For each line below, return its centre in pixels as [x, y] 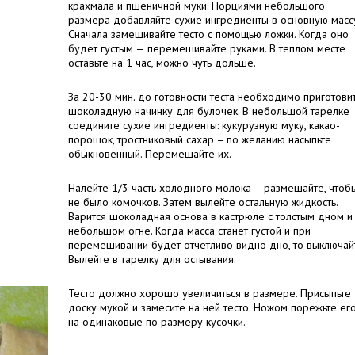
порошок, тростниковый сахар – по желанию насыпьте [200, 139]
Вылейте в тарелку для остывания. [152, 259]
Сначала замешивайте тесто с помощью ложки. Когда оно [208, 34]
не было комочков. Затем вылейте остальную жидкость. [203, 202]
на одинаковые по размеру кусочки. [157, 322]
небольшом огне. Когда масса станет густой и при [189, 231]
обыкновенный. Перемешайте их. [150, 154]
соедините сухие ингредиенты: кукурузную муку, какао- [204, 125]
